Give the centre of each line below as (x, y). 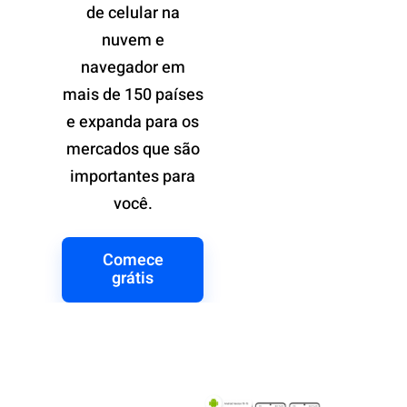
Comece (133, 261)
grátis (133, 279)
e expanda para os (133, 123)
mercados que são (133, 150)
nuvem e (133, 41)
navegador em (133, 68)
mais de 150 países (133, 95)
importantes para (133, 177)
